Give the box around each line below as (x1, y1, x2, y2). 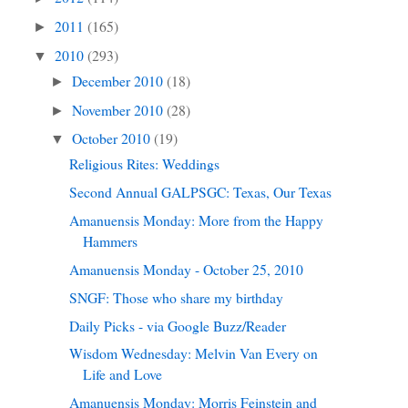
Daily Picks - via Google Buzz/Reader (68, 315, 286, 335)
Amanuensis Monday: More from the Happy (68, 210, 323, 229)
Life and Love (82, 364, 162, 384)
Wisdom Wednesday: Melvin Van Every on (68, 343, 318, 363)
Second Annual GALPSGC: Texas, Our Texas (68, 182, 331, 202)
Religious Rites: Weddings (68, 154, 219, 174)
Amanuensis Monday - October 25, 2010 (68, 259, 303, 279)
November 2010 (72, 99, 168, 119)
